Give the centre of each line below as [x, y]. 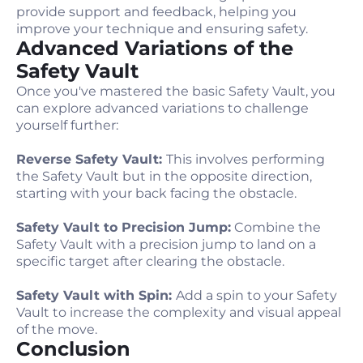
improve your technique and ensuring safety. [162, 29]
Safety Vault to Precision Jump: [124, 227]
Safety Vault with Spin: [96, 295]
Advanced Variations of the [155, 48]
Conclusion [73, 349]
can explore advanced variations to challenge [162, 108]
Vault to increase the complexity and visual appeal [179, 312]
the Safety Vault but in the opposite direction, [164, 176]
